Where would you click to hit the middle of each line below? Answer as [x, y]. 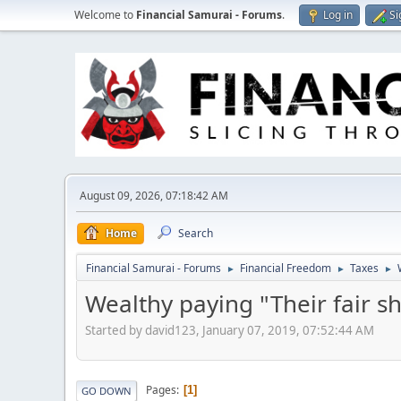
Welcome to [105, 15]
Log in [338, 15]
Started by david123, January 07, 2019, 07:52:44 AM [230, 330]
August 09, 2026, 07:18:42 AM [154, 196]
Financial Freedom [286, 268]
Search [196, 233]
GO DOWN [107, 390]
